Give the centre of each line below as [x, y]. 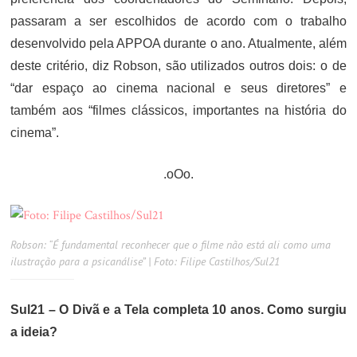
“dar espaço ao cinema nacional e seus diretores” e [178, 88]
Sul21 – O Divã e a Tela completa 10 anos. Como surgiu [178, 310]
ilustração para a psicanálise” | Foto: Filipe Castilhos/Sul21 [145, 262]
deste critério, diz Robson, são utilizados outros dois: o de [178, 66]
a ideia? [34, 332]
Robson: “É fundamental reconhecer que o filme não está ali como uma [171, 245]
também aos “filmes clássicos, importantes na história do [178, 111]
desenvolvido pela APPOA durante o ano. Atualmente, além [178, 44]
